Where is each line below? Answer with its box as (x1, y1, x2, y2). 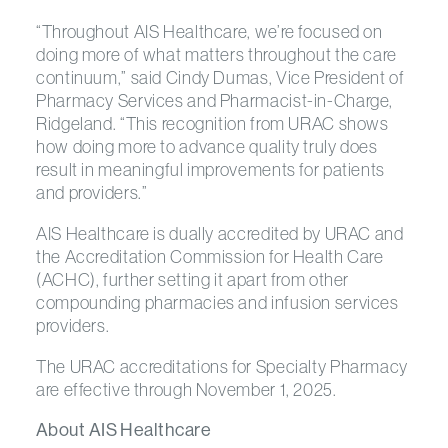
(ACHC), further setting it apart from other (36, 268, 350, 291)
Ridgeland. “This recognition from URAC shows (36, 112, 389, 135)
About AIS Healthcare (36, 418, 215, 441)
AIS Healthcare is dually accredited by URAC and (36, 222, 404, 245)
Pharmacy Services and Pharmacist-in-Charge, (36, 89, 394, 112)
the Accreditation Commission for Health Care (36, 245, 384, 268)
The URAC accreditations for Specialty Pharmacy (36, 355, 408, 378)
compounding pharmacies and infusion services (36, 291, 399, 314)
